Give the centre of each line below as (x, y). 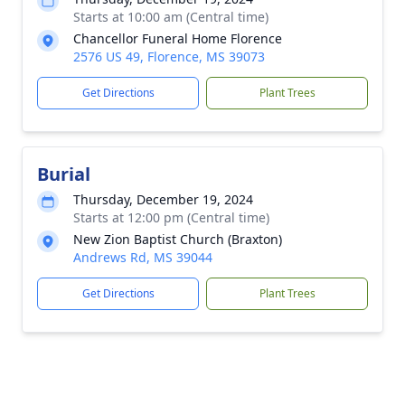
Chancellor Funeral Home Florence (178, 38)
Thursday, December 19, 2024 (163, 199)
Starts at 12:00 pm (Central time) (171, 217)
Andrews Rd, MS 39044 (143, 257)
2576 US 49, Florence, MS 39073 (169, 57)
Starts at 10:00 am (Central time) (171, 17)
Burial (64, 174)
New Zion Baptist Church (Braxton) (178, 239)
